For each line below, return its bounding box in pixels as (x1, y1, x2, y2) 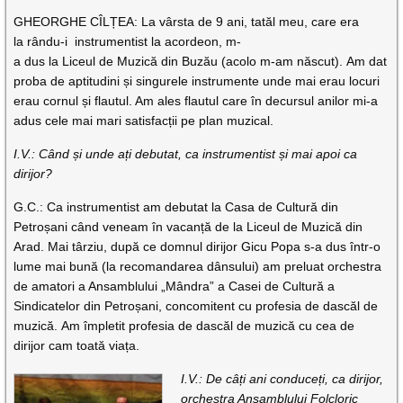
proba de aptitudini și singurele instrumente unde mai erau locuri (13, 73, 381, 88)
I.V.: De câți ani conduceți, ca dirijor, (181, 371, 384, 386)
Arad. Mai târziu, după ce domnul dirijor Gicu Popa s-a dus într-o (13, 238, 381, 254)
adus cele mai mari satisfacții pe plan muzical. (13, 112, 274, 128)
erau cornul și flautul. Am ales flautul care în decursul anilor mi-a (13, 93, 379, 108)
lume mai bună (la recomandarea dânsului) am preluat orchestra (13, 258, 382, 273)
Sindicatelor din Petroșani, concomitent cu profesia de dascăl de (13, 298, 379, 313)
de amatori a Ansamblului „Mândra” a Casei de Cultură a (13, 278, 336, 293)
